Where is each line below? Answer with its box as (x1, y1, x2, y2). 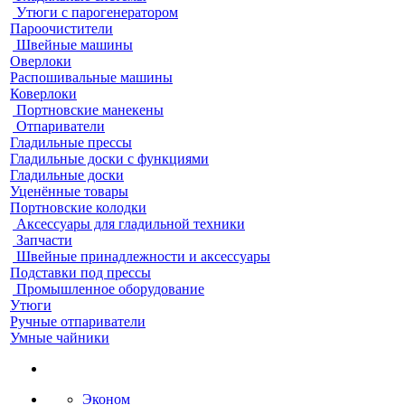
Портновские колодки (10, 200, 146, 215)
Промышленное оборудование (16, 281, 204, 297)
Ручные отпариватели (10, 314, 146, 329)
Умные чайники (10, 330, 109, 345)
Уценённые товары (10, 184, 128, 199)
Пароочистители (10, 21, 113, 36)
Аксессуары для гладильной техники (16, 216, 245, 231)
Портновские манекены (16, 102, 164, 118)
